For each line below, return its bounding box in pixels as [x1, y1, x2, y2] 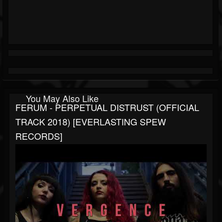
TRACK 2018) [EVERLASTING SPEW [15, 115, 166, 128]
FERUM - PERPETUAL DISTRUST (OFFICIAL [15, 101, 199, 114]
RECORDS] [15, 129, 62, 143]
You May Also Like [26, 92, 99, 105]
